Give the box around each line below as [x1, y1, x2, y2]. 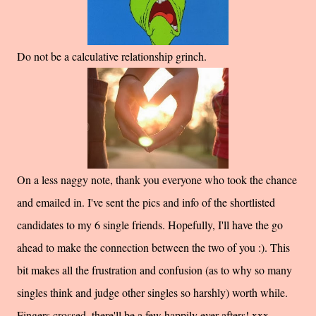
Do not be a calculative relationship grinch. [17, 49, 207, 63]
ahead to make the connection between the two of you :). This [17, 239, 290, 255]
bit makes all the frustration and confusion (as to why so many [17, 262, 292, 277]
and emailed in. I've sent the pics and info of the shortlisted [17, 194, 275, 209]
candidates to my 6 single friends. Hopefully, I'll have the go [17, 217, 283, 232]
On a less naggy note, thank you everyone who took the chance [17, 171, 297, 187]
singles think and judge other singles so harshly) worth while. [17, 284, 288, 300]
